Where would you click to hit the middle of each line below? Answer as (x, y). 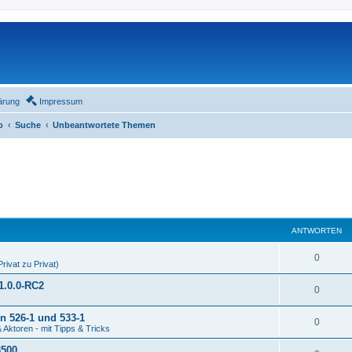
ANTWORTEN (317, 231)
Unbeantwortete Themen (104, 125)
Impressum (61, 101)
